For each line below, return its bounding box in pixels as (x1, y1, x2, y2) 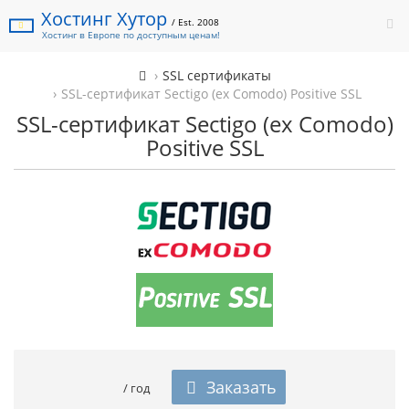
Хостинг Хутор (41, 6, 173, 31)
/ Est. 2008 (172, 16, 220, 28)
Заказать (202, 376, 278, 398)
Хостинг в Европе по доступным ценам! (42, 28, 220, 41)
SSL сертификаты (162, 67, 271, 84)
